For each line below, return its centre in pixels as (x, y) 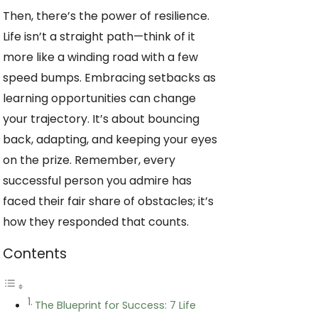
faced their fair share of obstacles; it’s (108, 202)
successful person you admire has (97, 181)
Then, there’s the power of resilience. (106, 16)
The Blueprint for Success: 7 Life (115, 306)
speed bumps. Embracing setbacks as (109, 78)
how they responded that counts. (96, 222)
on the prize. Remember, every (89, 160)
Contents (35, 254)
